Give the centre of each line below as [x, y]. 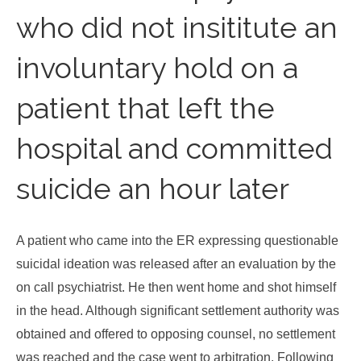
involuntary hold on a [157, 68]
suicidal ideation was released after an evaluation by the [176, 264]
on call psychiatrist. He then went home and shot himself [176, 287]
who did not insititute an [177, 27]
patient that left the [145, 108]
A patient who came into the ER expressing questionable [177, 241]
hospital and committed [174, 148]
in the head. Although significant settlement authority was [178, 311]
